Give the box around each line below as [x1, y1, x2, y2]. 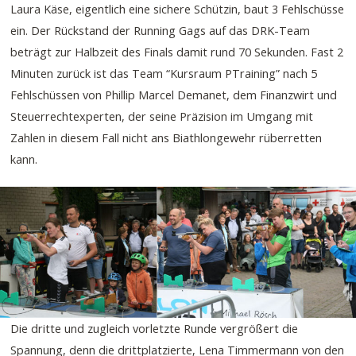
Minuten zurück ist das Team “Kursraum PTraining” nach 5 [10, 64, 318, 81]
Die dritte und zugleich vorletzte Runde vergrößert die [10, 319, 299, 336]
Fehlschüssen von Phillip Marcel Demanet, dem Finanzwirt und [10, 86, 338, 103]
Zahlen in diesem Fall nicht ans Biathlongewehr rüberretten [10, 129, 323, 145]
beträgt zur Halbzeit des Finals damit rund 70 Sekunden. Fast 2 [10, 43, 344, 60]
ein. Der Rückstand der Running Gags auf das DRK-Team [10, 21, 311, 38]
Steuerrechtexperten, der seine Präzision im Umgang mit [10, 107, 314, 124]
